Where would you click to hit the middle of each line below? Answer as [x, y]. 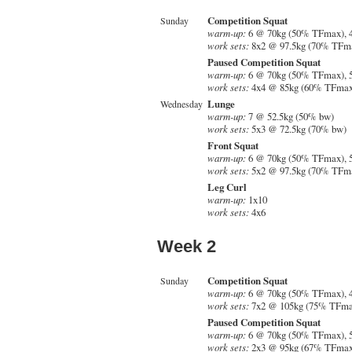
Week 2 [187, 247]
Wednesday [181, 104]
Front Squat [233, 146]
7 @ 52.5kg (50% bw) [290, 117]
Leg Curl [227, 187]
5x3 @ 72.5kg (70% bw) [298, 129]
